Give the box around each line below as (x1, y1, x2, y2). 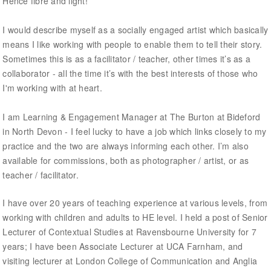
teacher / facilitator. (2, 168, 79, 181)
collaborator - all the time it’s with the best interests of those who (2, 67, 258, 79)
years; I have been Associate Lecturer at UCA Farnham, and (2, 240, 243, 253)
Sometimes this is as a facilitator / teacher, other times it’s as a (2, 52, 251, 65)
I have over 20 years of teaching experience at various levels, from (2, 197, 268, 209)
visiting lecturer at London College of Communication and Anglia (2, 255, 258, 267)
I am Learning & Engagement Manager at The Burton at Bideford (2, 110, 261, 123)
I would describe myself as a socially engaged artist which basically (2, 23, 269, 36)
